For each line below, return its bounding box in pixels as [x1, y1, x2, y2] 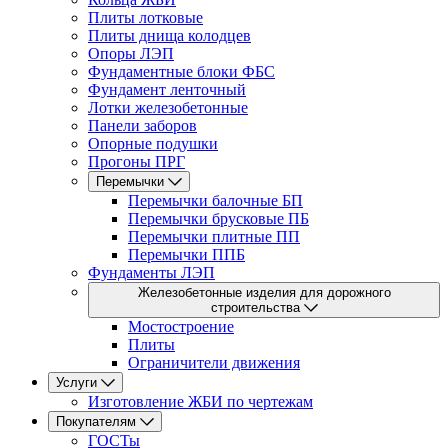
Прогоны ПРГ [88, 153, 185, 170]
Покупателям [56, 414, 140, 429]
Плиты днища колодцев [88, 27, 251, 44]
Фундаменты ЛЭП [88, 264, 215, 281]
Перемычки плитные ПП [128, 228, 300, 245]
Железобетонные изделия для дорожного [137, 285, 391, 300]
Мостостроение [128, 318, 234, 335]
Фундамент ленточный [88, 81, 246, 98]
